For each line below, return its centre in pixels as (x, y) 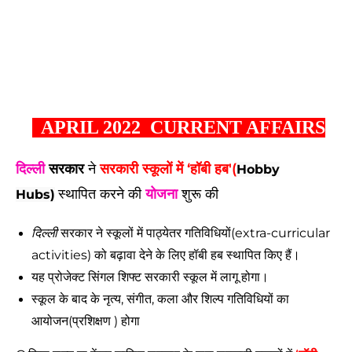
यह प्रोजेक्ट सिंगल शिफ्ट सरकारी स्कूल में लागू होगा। (152, 277)
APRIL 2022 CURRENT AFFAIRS (178, 127)
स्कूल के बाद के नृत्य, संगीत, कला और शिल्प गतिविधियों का (160, 299)
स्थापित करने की (102, 194)
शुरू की (198, 194)
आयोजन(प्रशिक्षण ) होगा (87, 321)
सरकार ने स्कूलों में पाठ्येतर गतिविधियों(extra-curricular (194, 233)
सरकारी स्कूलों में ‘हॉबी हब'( (168, 169)
